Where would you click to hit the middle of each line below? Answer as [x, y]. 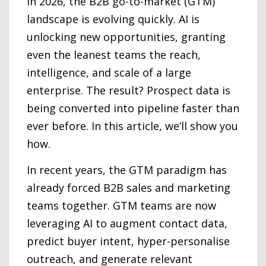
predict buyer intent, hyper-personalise [128, 241]
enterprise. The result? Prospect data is [129, 90]
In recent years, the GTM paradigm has [127, 170]
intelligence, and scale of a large [109, 72]
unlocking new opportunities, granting [126, 37]
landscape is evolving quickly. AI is [113, 19]
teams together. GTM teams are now [121, 205]
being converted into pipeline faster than [133, 108]
